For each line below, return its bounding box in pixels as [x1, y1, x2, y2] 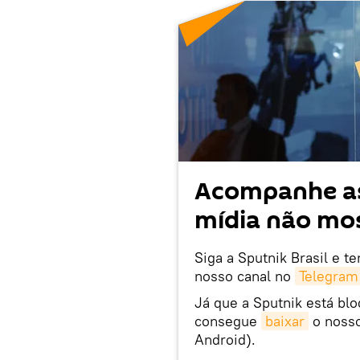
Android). [194, 329, 256, 349]
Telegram [299, 266, 358, 285]
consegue [194, 311, 261, 330]
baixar [265, 311, 305, 330]
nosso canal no [194, 266, 295, 285]
